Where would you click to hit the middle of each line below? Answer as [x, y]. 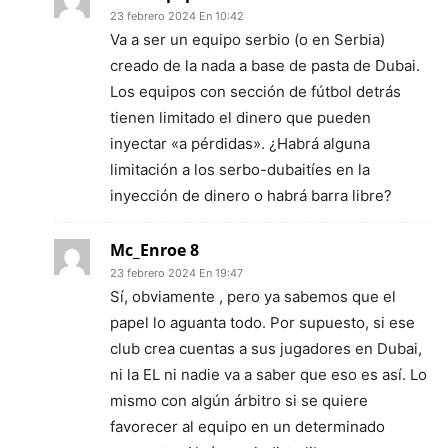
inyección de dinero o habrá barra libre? [251, 195]
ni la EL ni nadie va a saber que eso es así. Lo [268, 374]
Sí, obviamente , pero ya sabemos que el [253, 296]
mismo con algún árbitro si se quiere [239, 400]
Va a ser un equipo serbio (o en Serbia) [247, 39]
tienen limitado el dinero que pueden [240, 117]
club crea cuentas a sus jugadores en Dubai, [266, 348]
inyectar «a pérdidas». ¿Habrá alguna [240, 143]
